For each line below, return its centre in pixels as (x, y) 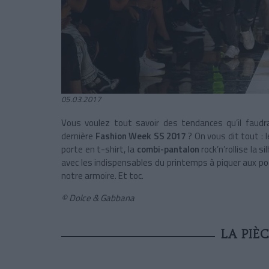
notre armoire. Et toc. (102, 176)
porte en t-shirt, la (99, 150)
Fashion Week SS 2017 (141, 136)
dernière (78, 136)
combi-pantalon (168, 150)
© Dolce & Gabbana (98, 198)
